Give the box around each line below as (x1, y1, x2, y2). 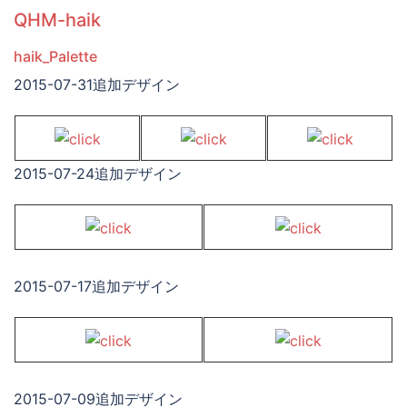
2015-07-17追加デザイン (14, 277, 179, 296)
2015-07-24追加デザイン (14, 164, 182, 184)
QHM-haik (14, 8, 101, 31)
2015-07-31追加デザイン (14, 75, 180, 94)
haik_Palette (14, 47, 97, 66)
